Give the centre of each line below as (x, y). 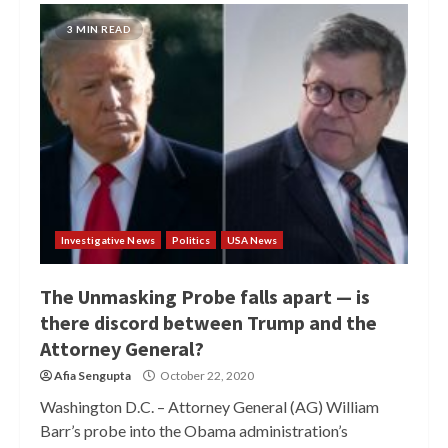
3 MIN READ (99, 29)
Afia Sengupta (92, 375)
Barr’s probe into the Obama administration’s (194, 430)
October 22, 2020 (206, 375)
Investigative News (108, 240)
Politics (190, 240)
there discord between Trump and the (208, 322)
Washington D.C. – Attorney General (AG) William (209, 406)
